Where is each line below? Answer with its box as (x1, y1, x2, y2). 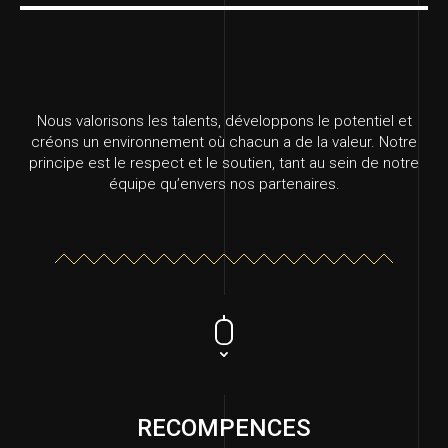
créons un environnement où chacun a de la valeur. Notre (31, 133, 417, 152)
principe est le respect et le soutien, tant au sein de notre (29, 154, 419, 173)
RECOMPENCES (137, 414, 311, 443)
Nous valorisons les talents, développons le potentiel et (36, 112, 412, 131)
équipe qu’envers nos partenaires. (108, 175, 340, 194)
